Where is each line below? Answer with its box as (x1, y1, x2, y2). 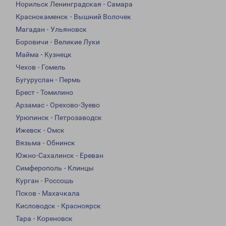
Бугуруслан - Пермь (16, 76, 81, 84)
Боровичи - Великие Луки (16, 38, 100, 46)
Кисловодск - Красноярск (16, 202, 101, 210)
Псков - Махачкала (16, 189, 80, 198)
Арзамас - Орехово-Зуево (16, 101, 100, 109)
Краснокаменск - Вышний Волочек (16, 13, 131, 21)
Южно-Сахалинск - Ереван (16, 151, 103, 160)
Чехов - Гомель (16, 63, 66, 72)
